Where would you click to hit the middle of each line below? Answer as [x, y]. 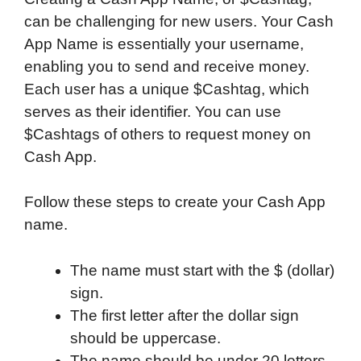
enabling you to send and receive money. [167, 66]
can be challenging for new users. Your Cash [179, 21]
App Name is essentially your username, [164, 44]
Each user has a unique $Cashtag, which [167, 89]
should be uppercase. [145, 338]
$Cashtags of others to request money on [168, 134]
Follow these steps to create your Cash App [175, 202]
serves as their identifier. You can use [153, 111]
